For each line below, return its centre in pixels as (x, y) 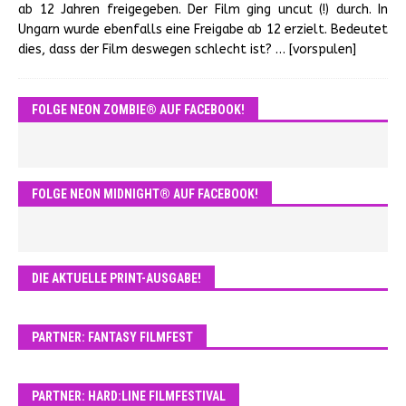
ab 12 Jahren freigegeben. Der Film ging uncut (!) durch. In (203, 10)
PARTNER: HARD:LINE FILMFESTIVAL (129, 396)
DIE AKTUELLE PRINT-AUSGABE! (116, 278)
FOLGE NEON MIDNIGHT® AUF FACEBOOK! (145, 194)
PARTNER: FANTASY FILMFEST (112, 337)
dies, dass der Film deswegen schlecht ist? (147, 49)
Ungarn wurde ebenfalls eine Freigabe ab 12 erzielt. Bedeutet (203, 29)
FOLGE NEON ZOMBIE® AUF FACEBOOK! (138, 110)
